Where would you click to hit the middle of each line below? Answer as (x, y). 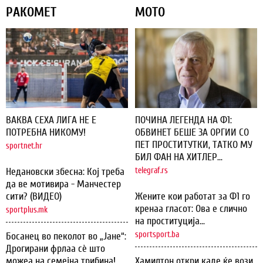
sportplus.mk (27, 210)
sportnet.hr (24, 146)
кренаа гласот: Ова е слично (191, 209)
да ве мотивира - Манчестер (63, 184)
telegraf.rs (151, 171)
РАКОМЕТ (31, 12)
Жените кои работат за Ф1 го (193, 197)
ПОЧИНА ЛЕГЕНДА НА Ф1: (183, 120)
